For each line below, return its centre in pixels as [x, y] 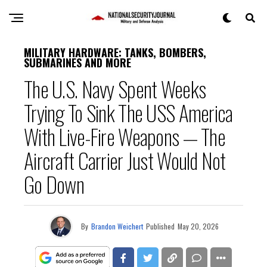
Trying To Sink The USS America [128, 112]
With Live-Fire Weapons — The [125, 136]
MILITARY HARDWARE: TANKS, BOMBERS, [115, 52]
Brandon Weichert [117, 226]
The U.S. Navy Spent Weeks [115, 89]
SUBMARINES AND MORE [77, 63]
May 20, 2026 [198, 226]
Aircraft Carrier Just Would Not [125, 160]
